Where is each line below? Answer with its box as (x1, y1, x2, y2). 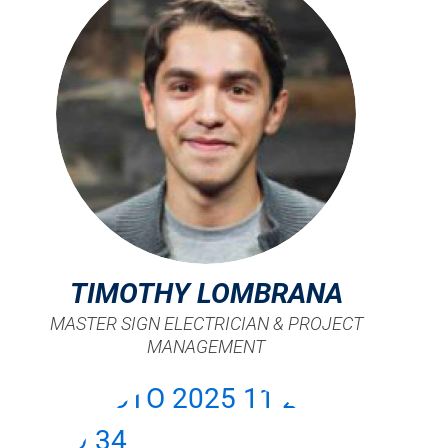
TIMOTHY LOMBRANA (69, 277, 343, 311)
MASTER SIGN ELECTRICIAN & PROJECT (49, 313, 363, 335)
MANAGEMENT (147, 336, 266, 358)
